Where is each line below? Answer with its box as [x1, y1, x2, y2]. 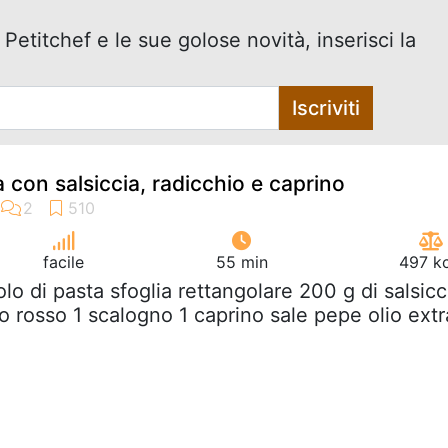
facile [43, 251, 85, 272]
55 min [215, 251, 268, 272]
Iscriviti [291, 95, 360, 120]
